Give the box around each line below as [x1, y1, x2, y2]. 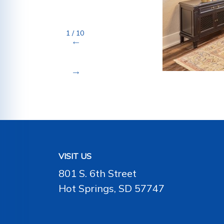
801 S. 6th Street [58, 167, 136, 180]
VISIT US [58, 151, 91, 161]
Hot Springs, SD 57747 [58, 182, 164, 195]
